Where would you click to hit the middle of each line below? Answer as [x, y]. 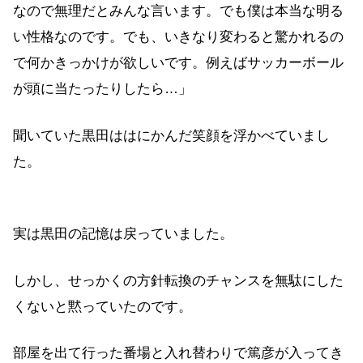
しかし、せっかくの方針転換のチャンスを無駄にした [178, 280]
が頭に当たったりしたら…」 [102, 89]
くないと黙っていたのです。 [102, 306]
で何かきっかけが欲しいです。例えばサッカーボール [178, 63]
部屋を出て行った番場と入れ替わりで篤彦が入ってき [178, 353]
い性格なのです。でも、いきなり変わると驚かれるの [178, 37]
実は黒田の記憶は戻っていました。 [123, 234]
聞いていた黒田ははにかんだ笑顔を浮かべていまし [171, 135]
